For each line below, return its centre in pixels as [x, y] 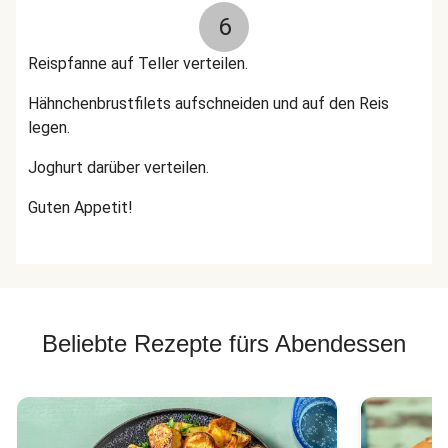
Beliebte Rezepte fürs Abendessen [224, 343]
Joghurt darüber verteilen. [118, 167]
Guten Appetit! [80, 207]
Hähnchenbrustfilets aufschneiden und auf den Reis [208, 103]
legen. [49, 127]
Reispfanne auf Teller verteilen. [138, 63]
